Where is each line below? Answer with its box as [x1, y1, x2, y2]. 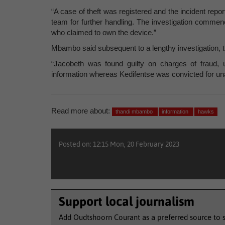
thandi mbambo [115, 108, 154, 115]
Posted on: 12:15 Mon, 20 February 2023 [59, 140, 179, 148]
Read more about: [51, 106, 110, 115]
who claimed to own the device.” [51, 28, 156, 37]
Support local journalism [59, 194, 194, 208]
